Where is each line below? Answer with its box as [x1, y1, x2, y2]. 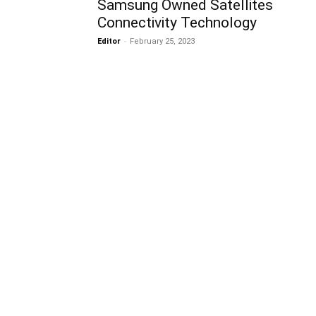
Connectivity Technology [97, 14, 257, 32]
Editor [97, 37, 121, 47]
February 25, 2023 [130, 37, 195, 47]
